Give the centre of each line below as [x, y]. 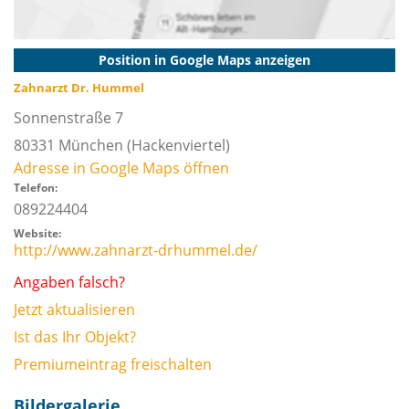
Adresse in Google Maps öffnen [121, 168]
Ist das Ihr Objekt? [75, 337]
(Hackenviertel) [177, 145]
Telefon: [36, 188]
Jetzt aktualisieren [74, 309]
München [91, 145]
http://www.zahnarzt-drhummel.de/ [136, 250]
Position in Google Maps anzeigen [204, 60]
